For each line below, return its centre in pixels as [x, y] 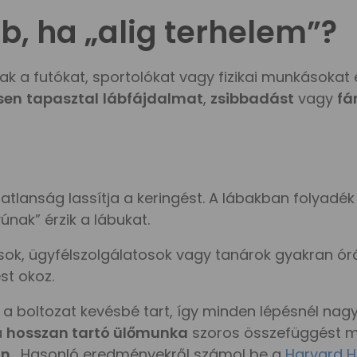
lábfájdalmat [153, 98]
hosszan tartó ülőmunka [97, 332]
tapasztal [63, 98]
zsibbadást [252, 98]
